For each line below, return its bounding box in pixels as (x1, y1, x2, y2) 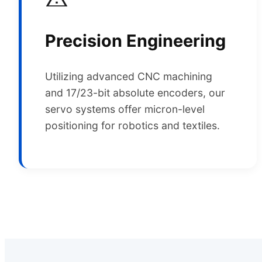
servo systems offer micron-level (45, 102, 205, 115)
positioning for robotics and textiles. (45, 119, 220, 132)
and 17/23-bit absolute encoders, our (45, 86, 225, 99)
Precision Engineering (45, 30, 226, 51)
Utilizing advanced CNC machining (45, 70, 212, 82)
